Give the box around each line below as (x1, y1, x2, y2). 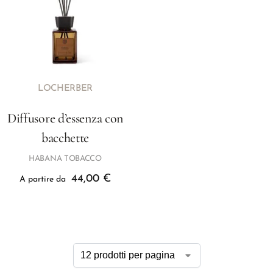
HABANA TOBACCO (29, 155, 102, 163)
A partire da (19, 175, 68, 184)
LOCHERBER (37, 84, 93, 93)
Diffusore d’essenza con (7, 110, 124, 126)
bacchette (41, 130, 90, 146)
